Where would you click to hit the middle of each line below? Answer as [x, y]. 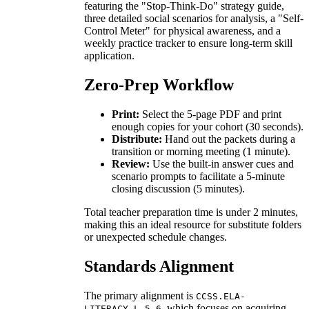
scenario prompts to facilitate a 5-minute [198, 176]
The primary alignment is [140, 295]
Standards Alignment [159, 266]
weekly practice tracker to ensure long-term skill [188, 43]
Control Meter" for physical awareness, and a [182, 30]
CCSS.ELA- [221, 296]
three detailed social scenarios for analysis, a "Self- [194, 18]
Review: [131, 163]
